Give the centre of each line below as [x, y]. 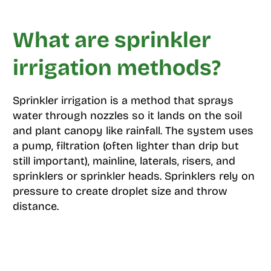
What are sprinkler [112, 40]
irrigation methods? [116, 68]
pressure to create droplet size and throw [120, 191]
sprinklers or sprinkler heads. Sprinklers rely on [133, 176]
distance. [35, 206]
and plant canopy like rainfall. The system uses [133, 131]
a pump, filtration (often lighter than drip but [126, 146]
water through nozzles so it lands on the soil [127, 116]
